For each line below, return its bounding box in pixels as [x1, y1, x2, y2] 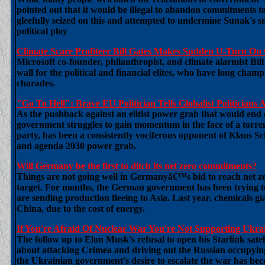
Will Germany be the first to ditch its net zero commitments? [17, 161, 257, 171]
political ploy [17, 26, 67, 36]
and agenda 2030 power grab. [17, 141, 136, 151]
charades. [17, 78, 55, 88]
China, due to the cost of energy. [17, 203, 145, 214]
